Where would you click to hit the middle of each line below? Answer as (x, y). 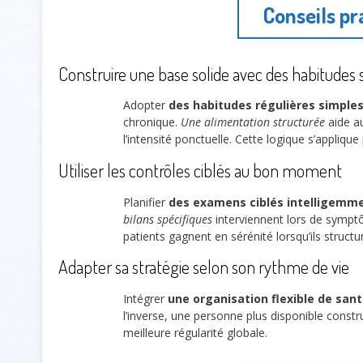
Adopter (146, 105)
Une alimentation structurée (253, 122)
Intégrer (145, 298)
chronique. (152, 122)
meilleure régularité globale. (195, 332)
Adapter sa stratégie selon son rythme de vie (204, 267)
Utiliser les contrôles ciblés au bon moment (200, 170)
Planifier (146, 202)
